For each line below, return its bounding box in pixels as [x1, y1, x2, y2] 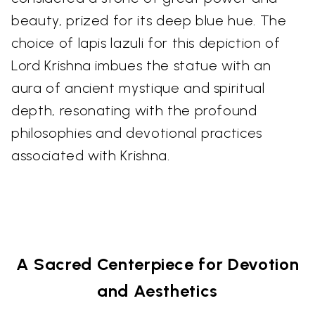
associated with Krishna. [11, 146, 170, 164]
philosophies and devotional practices [11, 124, 263, 141]
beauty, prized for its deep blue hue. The [11, 11, 287, 29]
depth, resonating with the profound [11, 101, 257, 119]
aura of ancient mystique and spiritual [11, 79, 265, 96]
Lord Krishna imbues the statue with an [11, 56, 271, 74]
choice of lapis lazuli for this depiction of [11, 34, 281, 51]
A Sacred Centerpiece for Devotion [15, 253, 300, 274]
